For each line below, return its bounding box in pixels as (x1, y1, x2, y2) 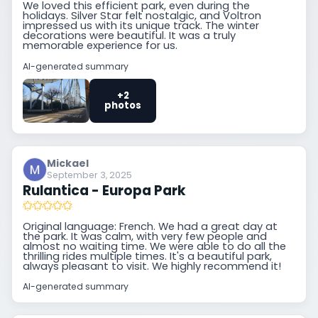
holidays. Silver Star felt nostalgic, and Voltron (23, 9, 262, 23)
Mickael (47, 156, 89, 171)
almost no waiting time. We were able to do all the (23, 238, 287, 253)
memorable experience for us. (23, 38, 178, 53)
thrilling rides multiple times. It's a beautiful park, (23, 248, 273, 263)
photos (104, 99, 142, 113)
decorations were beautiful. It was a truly (23, 28, 236, 43)
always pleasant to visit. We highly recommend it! (23, 258, 282, 273)
